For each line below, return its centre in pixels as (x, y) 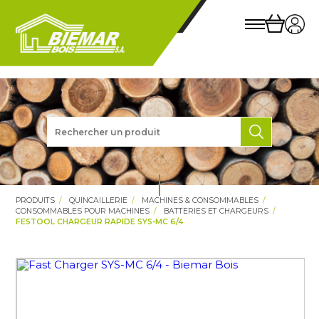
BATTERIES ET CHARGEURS (216, 211)
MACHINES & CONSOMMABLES (200, 200)
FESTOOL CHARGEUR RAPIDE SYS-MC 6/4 (100, 222)
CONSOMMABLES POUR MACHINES (83, 211)
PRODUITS (36, 200)
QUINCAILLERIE (99, 200)
